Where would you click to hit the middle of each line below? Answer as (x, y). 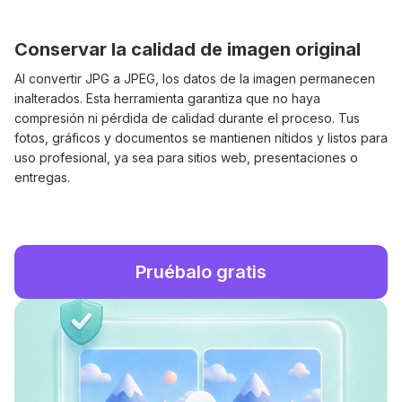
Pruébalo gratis (201, 272)
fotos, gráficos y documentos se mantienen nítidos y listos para (201, 138)
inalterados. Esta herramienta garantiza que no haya (167, 99)
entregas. (42, 178)
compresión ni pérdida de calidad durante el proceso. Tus (187, 118)
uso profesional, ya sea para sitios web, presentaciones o (186, 158)
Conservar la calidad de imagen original (188, 50)
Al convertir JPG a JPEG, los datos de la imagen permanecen (195, 79)
